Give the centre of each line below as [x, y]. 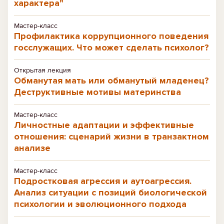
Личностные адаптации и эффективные [104, 125]
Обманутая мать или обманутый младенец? [111, 80]
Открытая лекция [42, 70]
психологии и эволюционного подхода [100, 204]
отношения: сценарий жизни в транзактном [111, 136]
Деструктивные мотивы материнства [97, 92]
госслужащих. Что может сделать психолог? [111, 47]
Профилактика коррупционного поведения [111, 36]
